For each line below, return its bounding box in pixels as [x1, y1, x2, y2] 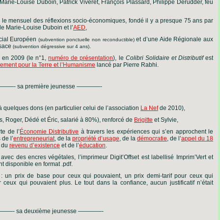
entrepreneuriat [13, 135, 55, 142]
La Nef [140, 105, 158, 111]
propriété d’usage [72, 135, 119, 142]
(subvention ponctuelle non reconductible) [38, 37, 135, 42]
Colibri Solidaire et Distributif [125, 55, 203, 61]
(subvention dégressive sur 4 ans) [13, 44, 89, 49]
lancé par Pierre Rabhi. [95, 61, 159, 68]
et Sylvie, [153, 116, 178, 123]
